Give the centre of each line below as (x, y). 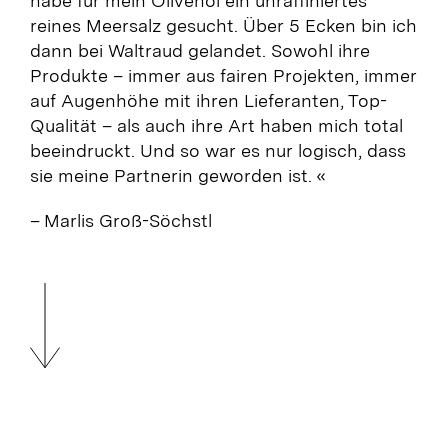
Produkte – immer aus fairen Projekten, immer (223, 75)
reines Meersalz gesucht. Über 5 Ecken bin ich (223, 25)
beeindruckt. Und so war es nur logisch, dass (217, 150)
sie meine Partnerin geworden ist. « (177, 175)
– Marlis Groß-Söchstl (120, 220)
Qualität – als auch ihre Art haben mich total (216, 125)
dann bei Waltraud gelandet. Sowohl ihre (199, 50)
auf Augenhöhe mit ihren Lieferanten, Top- (208, 100)
